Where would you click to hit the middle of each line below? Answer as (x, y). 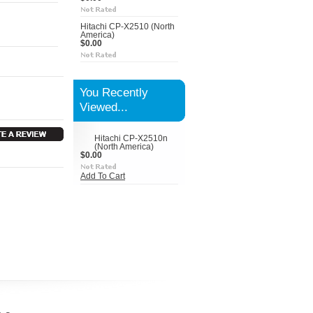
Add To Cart (103, 176)
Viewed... (104, 107)
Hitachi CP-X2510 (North (128, 27)
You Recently (114, 92)
